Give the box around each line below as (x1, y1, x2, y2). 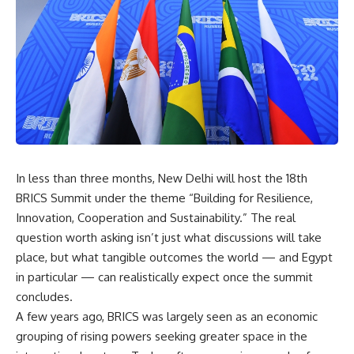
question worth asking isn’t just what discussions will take (16, 230, 322, 246)
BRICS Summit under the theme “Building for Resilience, (16, 190, 313, 206)
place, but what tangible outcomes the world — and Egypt (16, 250, 333, 265)
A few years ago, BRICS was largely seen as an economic (16, 309, 318, 325)
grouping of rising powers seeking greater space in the (16, 329, 307, 345)
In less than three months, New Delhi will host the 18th (16, 171, 307, 186)
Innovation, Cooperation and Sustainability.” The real (16, 210, 296, 226)
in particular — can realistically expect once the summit (16, 269, 313, 285)
